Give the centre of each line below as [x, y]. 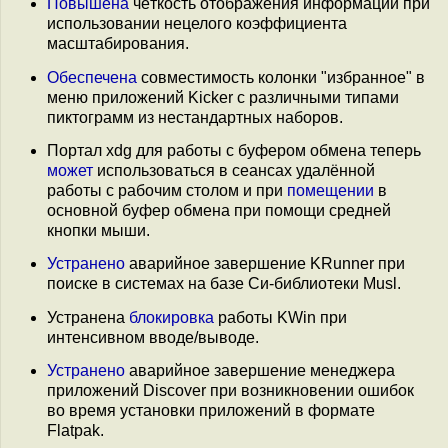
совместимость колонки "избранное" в [281, 77]
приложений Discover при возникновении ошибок [230, 390]
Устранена [88, 317]
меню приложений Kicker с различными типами [223, 97]
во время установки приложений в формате [211, 410]
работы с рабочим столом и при [167, 190]
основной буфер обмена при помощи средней [219, 210]
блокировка [171, 317]
